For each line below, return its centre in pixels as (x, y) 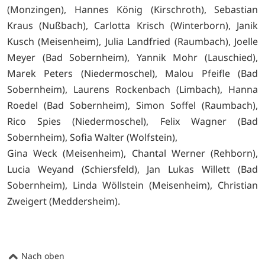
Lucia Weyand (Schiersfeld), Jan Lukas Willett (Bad (132, 169)
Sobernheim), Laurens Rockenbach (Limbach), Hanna (132, 90)
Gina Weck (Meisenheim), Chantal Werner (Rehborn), (132, 153)
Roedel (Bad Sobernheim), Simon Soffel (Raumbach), (132, 106)
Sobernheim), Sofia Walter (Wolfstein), (92, 138)
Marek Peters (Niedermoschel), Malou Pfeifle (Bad (132, 74)
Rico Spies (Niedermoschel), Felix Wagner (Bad (132, 122)
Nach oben (42, 256)
